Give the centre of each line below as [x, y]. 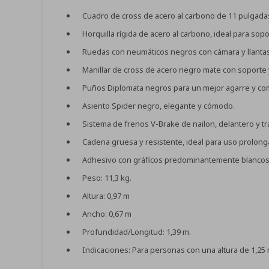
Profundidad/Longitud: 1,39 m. [137, 232]
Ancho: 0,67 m [107, 214]
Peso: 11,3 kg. [107, 178]
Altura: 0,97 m [106, 196]
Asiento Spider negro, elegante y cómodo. [159, 106]
